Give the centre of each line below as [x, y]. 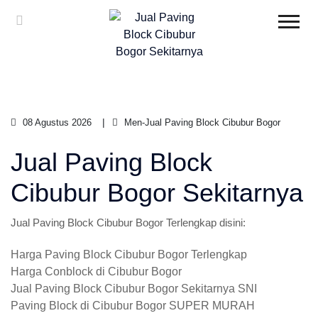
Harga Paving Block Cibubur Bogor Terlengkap [129, 254]
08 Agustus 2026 [56, 122]
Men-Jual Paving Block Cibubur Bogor [201, 122]
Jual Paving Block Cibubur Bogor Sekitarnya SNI [134, 289]
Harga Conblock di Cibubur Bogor [96, 272]
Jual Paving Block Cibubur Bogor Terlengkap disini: [128, 223]
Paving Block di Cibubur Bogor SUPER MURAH [133, 306]
